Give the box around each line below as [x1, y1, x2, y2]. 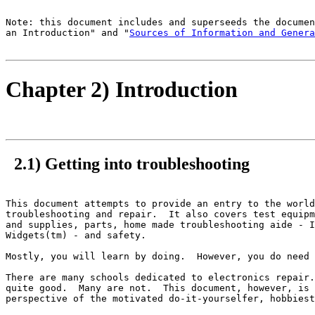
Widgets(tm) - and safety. [6, 230, 146, 240]
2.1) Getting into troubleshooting [6, 155, 250, 174]
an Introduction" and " [6, 27, 129, 39]
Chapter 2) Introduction [6, 76, 238, 102]
